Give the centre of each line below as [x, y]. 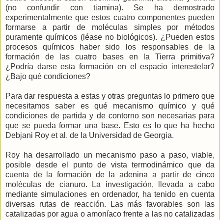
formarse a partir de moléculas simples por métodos [110, 27]
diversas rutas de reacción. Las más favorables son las [110, 204]
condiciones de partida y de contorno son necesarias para [110, 115]
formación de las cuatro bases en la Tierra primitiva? [110, 56]
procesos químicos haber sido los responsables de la [110, 47]
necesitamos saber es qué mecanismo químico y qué [110, 106]
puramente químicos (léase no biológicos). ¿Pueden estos [110, 37]
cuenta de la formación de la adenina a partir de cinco [110, 174]
